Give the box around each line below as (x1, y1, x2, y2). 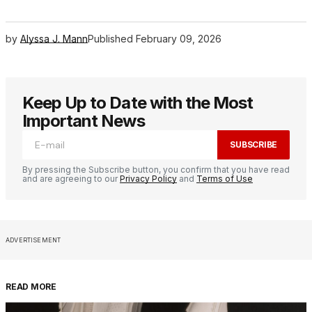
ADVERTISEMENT (6, 236, 61, 244)
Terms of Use (196, 173, 253, 185)
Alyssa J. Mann (20, 33, 88, 45)
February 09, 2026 (136, 33, 221, 45)
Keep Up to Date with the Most (22, 93, 253, 114)
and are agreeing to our (22, 173, 120, 185)
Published (88, 33, 133, 45)
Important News (22, 111, 145, 132)
